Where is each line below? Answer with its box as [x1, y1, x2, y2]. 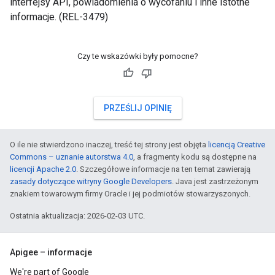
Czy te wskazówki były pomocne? [77, 52, 198, 61]
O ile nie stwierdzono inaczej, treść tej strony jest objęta [10, 140, 208, 149]
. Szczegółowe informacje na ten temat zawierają [76, 165, 250, 174]
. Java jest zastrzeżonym [172, 177, 258, 186]
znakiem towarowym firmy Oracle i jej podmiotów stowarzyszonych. [10, 189, 250, 198]
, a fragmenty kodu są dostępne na [133, 152, 257, 161]
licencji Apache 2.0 [10, 165, 76, 174]
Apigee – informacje [10, 247, 92, 257]
